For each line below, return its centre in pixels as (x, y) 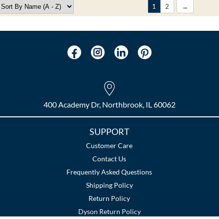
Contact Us (109, 159)
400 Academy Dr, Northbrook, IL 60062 (109, 105)
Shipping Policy (109, 185)
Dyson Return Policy (109, 212)
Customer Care (109, 146)
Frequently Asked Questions (109, 172)
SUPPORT (109, 132)
